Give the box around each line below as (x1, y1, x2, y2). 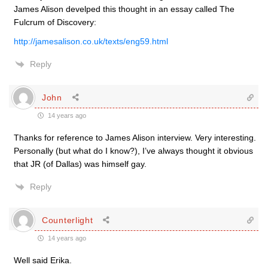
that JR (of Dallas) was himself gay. (14, 159, 147, 169)
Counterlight (42, 215, 93, 225)
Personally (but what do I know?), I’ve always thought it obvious (14, 146, 253, 156)
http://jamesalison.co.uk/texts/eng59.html (14, 36, 168, 46)
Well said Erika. (14, 255, 72, 265)
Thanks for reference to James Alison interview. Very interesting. (14, 133, 256, 142)
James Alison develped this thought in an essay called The (14, 4, 234, 14)
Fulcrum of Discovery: (14, 17, 96, 27)
